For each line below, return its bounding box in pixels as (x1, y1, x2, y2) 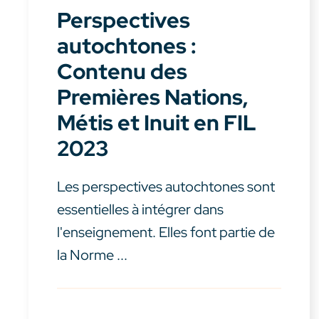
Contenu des (57, 57, 187, 86)
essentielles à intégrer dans (57, 200, 224, 219)
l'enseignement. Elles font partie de (57, 223, 275, 242)
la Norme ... (57, 246, 127, 265)
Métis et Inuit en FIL (57, 108, 256, 137)
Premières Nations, (57, 83, 249, 112)
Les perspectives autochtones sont (57, 177, 275, 197)
